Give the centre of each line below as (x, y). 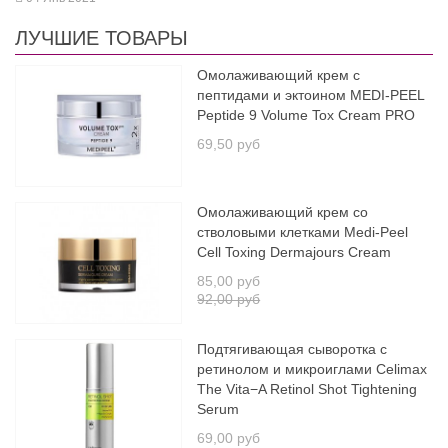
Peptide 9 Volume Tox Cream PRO (306, 115)
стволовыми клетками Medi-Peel (303, 232)
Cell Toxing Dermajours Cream (294, 252)
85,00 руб (229, 281)
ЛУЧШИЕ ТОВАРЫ (101, 38)
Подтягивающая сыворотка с (292, 349)
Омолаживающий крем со (283, 212)
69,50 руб (229, 144)
